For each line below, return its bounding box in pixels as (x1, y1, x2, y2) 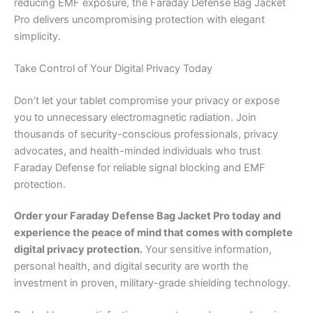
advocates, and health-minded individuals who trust (14, 144, 261, 157)
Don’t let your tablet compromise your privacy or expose (14, 94, 279, 107)
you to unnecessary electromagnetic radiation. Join (14, 110, 256, 124)
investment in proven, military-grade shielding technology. (14, 277, 291, 290)
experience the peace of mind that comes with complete (14, 226, 293, 240)
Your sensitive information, (143, 243, 272, 256)
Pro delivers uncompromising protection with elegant (14, 13, 265, 26)
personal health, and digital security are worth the (14, 260, 248, 273)
